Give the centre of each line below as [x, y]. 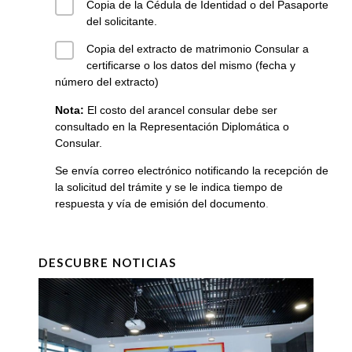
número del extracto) [107, 82]
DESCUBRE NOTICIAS [108, 262]
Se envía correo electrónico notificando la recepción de [192, 171]
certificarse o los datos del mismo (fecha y [191, 66]
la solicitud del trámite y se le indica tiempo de [169, 187]
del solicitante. [122, 21]
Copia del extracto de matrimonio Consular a [198, 49]
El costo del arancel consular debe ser [181, 110]
